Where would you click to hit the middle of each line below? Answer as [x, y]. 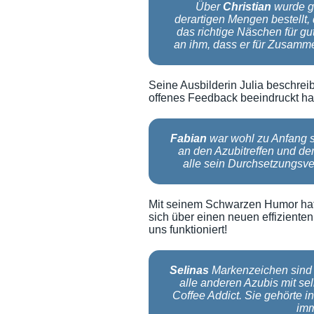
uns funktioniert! [188, 230]
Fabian [189, 139]
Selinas [190, 271]
